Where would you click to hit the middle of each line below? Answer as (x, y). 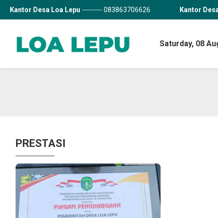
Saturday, (177, 44)
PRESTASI (41, 143)
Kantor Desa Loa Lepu (45, 10)
